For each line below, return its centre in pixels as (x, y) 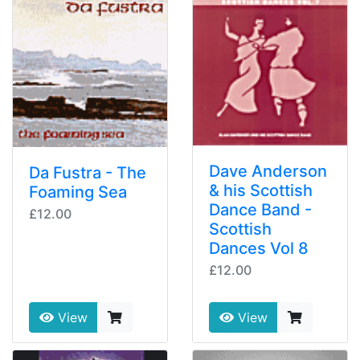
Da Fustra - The (88, 173)
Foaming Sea (78, 192)
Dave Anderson (268, 172)
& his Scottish (261, 191)
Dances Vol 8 (259, 249)
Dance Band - (260, 210)
